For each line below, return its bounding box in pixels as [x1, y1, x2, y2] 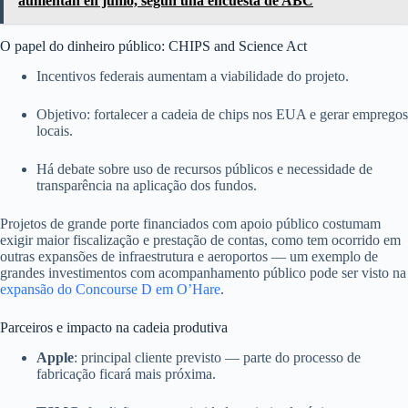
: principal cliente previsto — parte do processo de [74, 349, 361, 365]
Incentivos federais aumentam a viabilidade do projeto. [36, 67, 349, 84]
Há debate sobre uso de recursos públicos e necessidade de [36, 160, 372, 177]
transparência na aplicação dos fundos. [36, 177, 257, 193]
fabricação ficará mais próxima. [36, 365, 216, 382]
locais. [36, 122, 73, 138]
